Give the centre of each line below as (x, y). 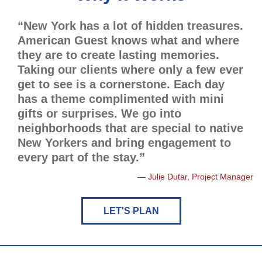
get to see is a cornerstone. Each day (121, 84)
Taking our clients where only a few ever (130, 70)
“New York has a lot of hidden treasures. (130, 26)
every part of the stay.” (81, 157)
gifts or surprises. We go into (99, 113)
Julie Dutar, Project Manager (201, 177)
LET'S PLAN (131, 211)
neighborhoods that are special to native (130, 128)
